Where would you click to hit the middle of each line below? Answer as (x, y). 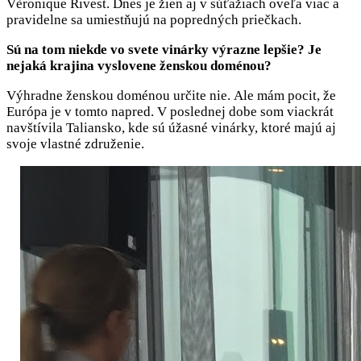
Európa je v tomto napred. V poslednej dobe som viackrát (170, 112)
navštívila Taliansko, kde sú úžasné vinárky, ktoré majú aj (171, 128)
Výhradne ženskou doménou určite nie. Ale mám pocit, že (171, 96)
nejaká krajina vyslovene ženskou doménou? (139, 66)
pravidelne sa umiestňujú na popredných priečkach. (156, 20)
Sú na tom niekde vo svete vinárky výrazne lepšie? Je (164, 50)
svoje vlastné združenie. (77, 144)
